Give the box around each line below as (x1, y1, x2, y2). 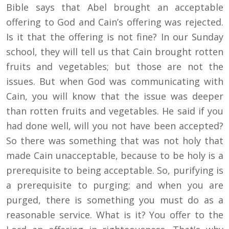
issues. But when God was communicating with (6, 75, 223, 88)
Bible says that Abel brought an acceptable (6, 1, 223, 14)
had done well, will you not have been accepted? (6, 120, 223, 132)
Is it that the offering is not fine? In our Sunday (6, 31, 223, 43)
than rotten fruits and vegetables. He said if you (6, 105, 223, 118)
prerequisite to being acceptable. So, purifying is (6, 164, 223, 177)
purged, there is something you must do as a (6, 194, 223, 207)
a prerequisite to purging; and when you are (6, 179, 223, 192)
